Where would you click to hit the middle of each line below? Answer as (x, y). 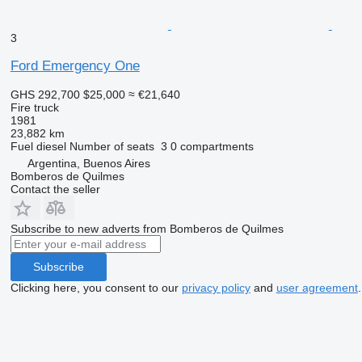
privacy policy (216, 287)
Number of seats (112, 146)
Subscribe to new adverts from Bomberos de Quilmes (147, 228)
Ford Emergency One (75, 65)
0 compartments (212, 146)
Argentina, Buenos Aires (88, 163)
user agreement (317, 287)
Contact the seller (55, 189)
